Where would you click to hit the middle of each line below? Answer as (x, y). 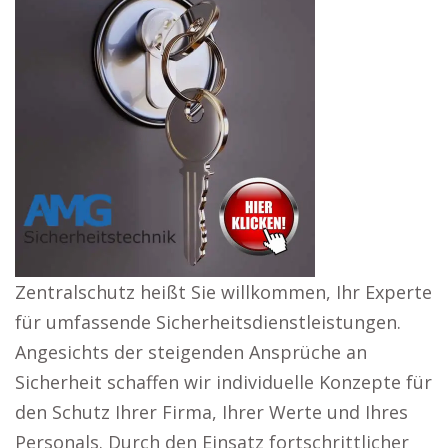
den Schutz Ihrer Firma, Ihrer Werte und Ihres (211, 412)
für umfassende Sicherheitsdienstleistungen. (208, 322)
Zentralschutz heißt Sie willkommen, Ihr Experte (223, 292)
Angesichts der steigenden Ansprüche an (191, 352)
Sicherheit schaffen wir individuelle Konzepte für (223, 382)
